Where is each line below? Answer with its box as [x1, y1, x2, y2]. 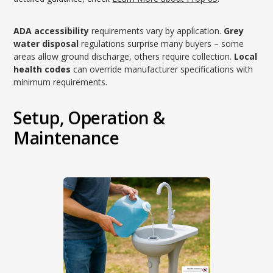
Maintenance [13, 126, 119, 149]
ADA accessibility [13, 25, 90, 37]
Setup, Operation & [13, 106, 165, 129]
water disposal [13, 38, 79, 49]
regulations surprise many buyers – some [79, 38, 244, 49]
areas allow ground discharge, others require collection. [13, 51, 235, 62]
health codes [13, 63, 71, 75]
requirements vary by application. [89, 25, 224, 37]
